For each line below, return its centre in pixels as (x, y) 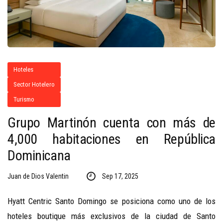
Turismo (24, 100)
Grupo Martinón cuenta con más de (111, 123)
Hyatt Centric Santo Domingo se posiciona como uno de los (111, 201)
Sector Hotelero (34, 85)
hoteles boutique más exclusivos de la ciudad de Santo (111, 216)
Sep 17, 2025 (120, 176)
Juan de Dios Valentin (38, 176)
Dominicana (39, 156)
